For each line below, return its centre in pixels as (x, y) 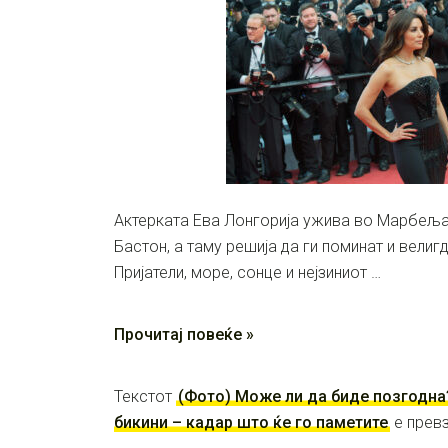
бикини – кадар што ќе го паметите (251, 422)
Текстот (145, 396)
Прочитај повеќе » (184, 334)
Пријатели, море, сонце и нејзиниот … (247, 272)
